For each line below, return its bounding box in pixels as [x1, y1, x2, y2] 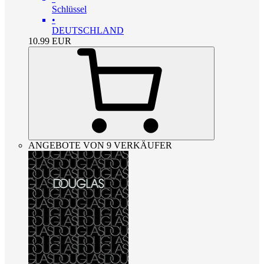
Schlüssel [52, 4, 87, 15]
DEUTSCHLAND [52, 25, 124, 36]
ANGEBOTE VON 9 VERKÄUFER [28, 140, 172, 151]
